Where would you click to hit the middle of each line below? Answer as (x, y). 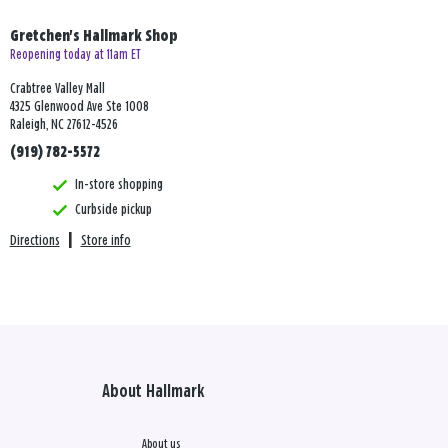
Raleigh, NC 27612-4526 (63, 125)
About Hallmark (153, 392)
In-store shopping (118, 185)
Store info (105, 241)
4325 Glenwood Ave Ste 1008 (79, 107)
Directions (34, 241)
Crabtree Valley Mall (57, 89)
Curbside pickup (113, 210)
